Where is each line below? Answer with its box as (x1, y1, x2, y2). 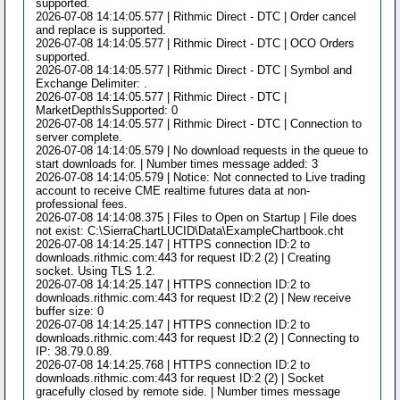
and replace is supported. (36, 22, 167, 37)
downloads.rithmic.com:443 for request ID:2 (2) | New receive (36, 290, 352, 304)
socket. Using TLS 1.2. (36, 263, 156, 278)
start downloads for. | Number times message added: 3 (36, 156, 319, 171)
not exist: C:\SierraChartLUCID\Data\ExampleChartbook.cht (36, 223, 345, 237)
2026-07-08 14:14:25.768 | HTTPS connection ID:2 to (36, 357, 311, 371)
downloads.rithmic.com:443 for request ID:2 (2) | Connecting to (36, 330, 360, 345)
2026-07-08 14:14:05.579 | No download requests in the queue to (36, 143, 369, 157)
